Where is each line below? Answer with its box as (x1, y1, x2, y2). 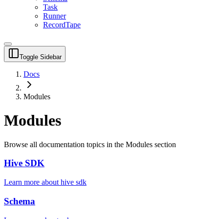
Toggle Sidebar (20, 53, 62, 61)
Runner (43, 11, 66, 20)
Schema (4, 196, 35, 206)
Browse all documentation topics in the (4, 140, 126, 149)
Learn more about (4, 178, 61, 187)
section (153, 140, 176, 149)
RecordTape (43, 20, 81, 29)
